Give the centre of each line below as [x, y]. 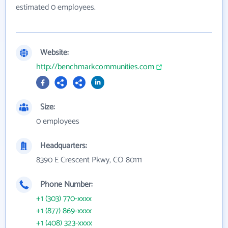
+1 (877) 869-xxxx [64, 211]
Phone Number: [66, 184]
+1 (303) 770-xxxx [64, 198]
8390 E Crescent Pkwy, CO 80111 [89, 160]
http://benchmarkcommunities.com [95, 67]
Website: [54, 52]
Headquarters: [64, 146]
